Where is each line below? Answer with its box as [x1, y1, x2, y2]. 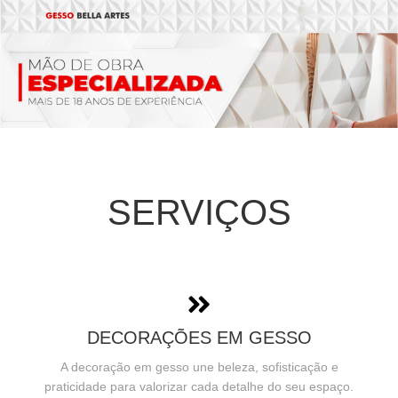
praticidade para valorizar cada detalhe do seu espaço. [44, 378, 354, 394]
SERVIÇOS [107, 192, 291, 232]
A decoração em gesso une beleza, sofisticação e [60, 359, 338, 374]
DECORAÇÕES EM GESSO [86, 327, 312, 347]
